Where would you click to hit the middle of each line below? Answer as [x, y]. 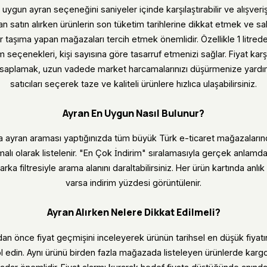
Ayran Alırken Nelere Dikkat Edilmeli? [133, 212]
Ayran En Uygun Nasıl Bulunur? [133, 114]
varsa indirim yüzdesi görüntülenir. [133, 183]
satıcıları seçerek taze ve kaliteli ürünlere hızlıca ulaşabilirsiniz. [133, 84]
